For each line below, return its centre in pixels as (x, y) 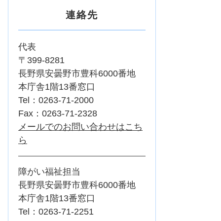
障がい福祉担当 (49, 172)
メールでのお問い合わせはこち (80, 127)
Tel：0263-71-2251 (56, 212)
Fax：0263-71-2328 (58, 114)
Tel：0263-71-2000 (56, 100)
